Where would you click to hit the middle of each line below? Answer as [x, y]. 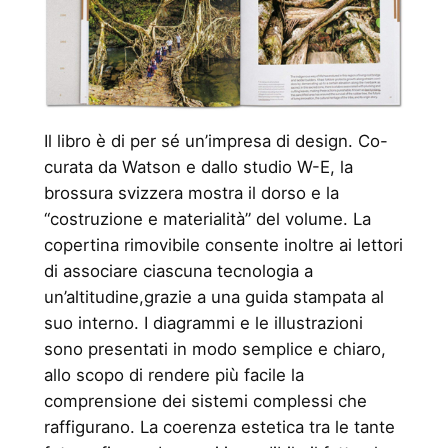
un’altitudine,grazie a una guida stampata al [213, 297]
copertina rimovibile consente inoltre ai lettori [223, 245]
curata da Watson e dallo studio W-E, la [198, 167]
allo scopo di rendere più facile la [173, 375]
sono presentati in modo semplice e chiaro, [214, 349]
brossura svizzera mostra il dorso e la [191, 193]
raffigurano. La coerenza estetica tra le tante [219, 427]
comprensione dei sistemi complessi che [205, 401]
